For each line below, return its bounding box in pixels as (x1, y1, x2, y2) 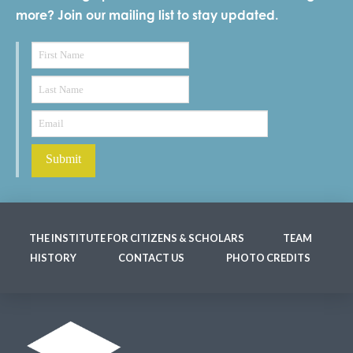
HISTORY (30, 251, 77, 265)
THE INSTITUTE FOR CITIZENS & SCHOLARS (28, 232, 244, 245)
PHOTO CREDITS (225, 251, 310, 265)
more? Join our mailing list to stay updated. (16, 6, 278, 23)
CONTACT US (117, 251, 184, 265)
